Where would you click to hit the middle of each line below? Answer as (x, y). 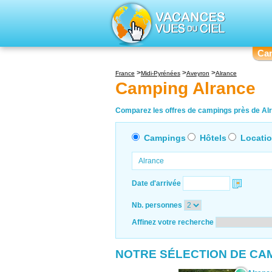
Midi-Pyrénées (160, 73)
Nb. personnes (157, 205)
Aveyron (198, 73)
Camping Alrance (185, 89)
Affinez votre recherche (172, 222)
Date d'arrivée (156, 183)
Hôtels (213, 138)
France (125, 73)
